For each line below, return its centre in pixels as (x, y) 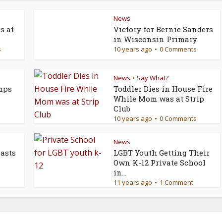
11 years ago (133, 183)
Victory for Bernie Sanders (163, 29)
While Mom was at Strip (159, 99)
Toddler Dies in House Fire (163, 89)
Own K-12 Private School (160, 163)
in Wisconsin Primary (155, 39)
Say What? (153, 78)
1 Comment (176, 183)
